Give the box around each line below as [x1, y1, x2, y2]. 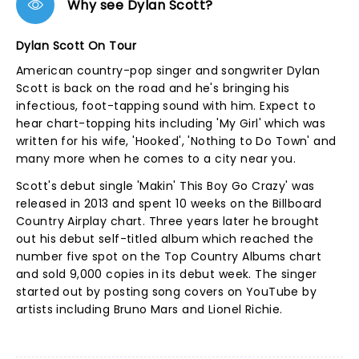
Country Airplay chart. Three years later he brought [16, 213, 320, 229]
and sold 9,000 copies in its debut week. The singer [16, 266, 317, 282]
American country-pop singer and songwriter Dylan [16, 63, 321, 79]
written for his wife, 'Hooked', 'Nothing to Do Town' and [16, 133, 337, 149]
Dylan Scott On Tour [16, 38, 136, 54]
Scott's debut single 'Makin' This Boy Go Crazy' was [16, 178, 315, 194]
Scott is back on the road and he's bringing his [16, 80, 290, 96]
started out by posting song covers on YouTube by [16, 284, 317, 300]
